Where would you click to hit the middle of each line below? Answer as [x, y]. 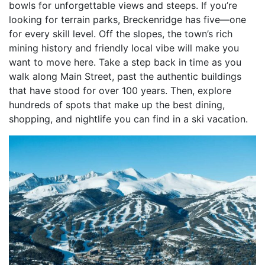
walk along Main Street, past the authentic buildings [125, 76]
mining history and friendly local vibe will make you [124, 48]
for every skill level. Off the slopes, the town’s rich [121, 34]
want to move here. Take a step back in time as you [125, 62]
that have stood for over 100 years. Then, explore [120, 91]
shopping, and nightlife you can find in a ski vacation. [128, 119]
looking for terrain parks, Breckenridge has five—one [127, 20]
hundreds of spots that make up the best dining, [117, 105]
